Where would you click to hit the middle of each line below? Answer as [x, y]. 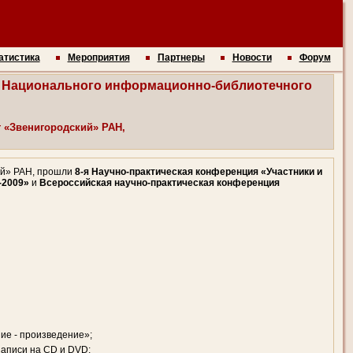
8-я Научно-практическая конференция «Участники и [198, 172]
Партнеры [181, 58]
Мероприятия [98, 58]
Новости [252, 58]
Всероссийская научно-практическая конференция [159, 183]
